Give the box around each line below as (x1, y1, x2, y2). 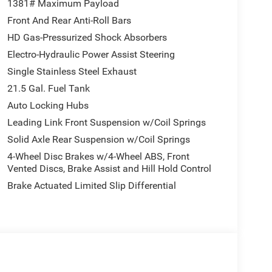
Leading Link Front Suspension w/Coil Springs (7, 116, 206, 128)
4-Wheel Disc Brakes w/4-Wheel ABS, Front (7, 150, 189, 162)
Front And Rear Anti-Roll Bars (7, 14, 131, 26)
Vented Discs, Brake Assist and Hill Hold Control (7, 162, 211, 174)
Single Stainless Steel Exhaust (7, 65, 137, 77)
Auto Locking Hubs (7, 99, 89, 111)
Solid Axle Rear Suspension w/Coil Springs (7, 133, 190, 145)
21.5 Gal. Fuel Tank (7, 82, 90, 94)
